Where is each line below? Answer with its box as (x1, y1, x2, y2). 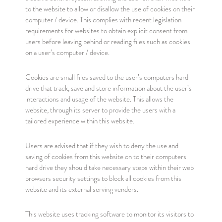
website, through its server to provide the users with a (25, 105, 175, 115)
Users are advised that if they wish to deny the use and (25, 141, 178, 151)
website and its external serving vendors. (25, 184, 138, 194)
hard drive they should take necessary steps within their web (25, 163, 194, 172)
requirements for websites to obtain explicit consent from (25, 26, 187, 36)
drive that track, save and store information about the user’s (25, 83, 192, 93)
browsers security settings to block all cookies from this (25, 173, 181, 183)
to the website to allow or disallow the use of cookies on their (25, 4, 195, 14)
